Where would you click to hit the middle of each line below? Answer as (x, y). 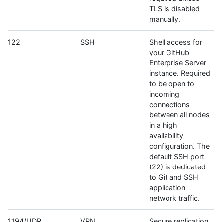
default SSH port (177, 157)
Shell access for (176, 42)
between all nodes (179, 115)
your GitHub (169, 53)
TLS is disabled (174, 9)
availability (166, 136)
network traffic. (174, 198)
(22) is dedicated (177, 167)
